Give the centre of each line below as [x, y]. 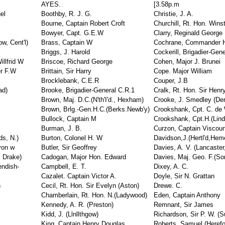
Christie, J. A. [174, 14]
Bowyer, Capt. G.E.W [72, 33]
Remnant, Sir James [184, 205]
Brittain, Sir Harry [66, 71]
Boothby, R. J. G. [67, 14]
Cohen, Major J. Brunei [187, 62]
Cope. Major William [183, 71]
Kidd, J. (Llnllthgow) [70, 214]
